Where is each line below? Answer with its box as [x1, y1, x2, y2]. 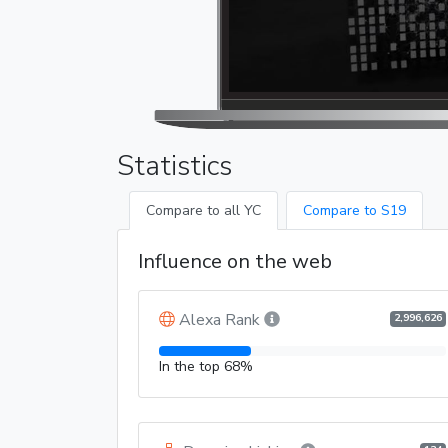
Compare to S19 [303, 200, 406, 220]
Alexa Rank [179, 308, 260, 331]
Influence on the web [138, 247, 332, 275]
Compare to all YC [146, 200, 261, 220]
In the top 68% [159, 356, 253, 376]
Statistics [117, 146, 232, 185]
